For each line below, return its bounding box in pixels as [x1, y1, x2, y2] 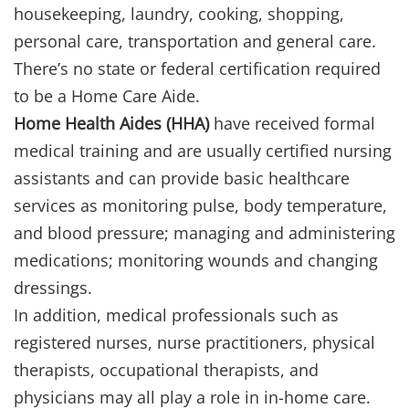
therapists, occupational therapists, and [14, 359, 319, 382]
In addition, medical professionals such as [14, 304, 339, 327]
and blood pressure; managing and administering [14, 222, 395, 245]
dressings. [14, 277, 92, 299]
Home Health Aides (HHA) [14, 112, 209, 135]
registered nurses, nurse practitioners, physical [14, 331, 375, 354]
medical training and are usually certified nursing [14, 140, 392, 163]
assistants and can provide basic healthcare [14, 167, 350, 190]
